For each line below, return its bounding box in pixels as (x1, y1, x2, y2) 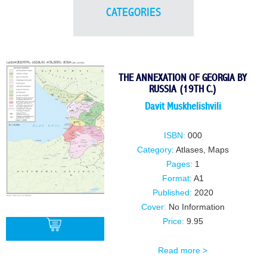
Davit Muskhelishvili (144, 101, 221, 112)
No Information (166, 203, 225, 212)
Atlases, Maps (175, 145, 229, 154)
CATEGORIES (106, 6, 161, 18)
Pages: (166, 160, 193, 169)
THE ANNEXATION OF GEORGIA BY (119, 72, 247, 83)
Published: (152, 188, 192, 197)
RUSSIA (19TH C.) (148, 83, 217, 95)
